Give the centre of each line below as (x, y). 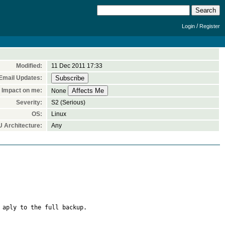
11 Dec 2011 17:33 (77, 66)
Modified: (29, 66)
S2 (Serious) (68, 102)
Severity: (29, 102)
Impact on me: (22, 90)
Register (210, 26)
